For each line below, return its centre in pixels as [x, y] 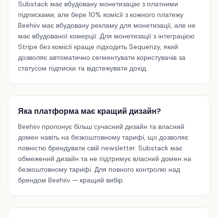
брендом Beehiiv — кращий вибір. [71, 180]
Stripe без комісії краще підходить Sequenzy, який [98, 47]
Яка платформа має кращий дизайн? [90, 111]
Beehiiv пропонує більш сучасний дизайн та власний [101, 127]
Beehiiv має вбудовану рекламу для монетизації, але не [107, 25]
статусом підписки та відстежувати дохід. [83, 68]
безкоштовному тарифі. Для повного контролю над [99, 169]
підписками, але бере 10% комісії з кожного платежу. [101, 15]
